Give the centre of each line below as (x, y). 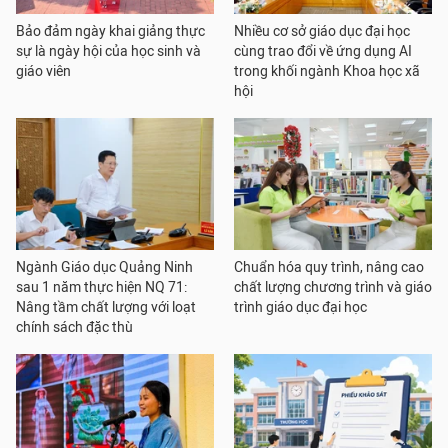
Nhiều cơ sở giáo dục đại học (322, 31)
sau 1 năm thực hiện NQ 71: (101, 287)
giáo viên (43, 71)
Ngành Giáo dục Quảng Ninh (104, 267)
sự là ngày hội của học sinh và (108, 51)
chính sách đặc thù (74, 327)
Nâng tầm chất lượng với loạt (106, 307)
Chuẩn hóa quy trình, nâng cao (329, 267)
